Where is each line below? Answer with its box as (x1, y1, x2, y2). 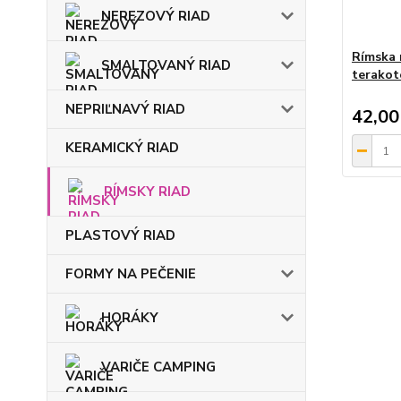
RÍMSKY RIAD (104, 183, 191, 200)
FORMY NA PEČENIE (65, 265, 196, 283)
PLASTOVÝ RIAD (65, 226, 175, 244)
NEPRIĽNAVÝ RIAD (65, 100, 185, 118)
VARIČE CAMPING (101, 358, 216, 376)
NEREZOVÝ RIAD (101, 7, 210, 25)
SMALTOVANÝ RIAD (101, 56, 231, 74)
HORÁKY (101, 309, 158, 327)
